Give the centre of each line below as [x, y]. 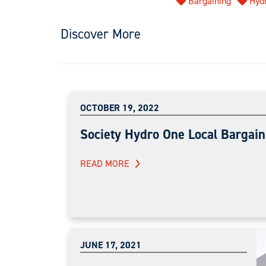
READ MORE [105, 163]
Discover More [101, 34]
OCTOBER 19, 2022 [120, 107]
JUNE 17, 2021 [111, 245]
